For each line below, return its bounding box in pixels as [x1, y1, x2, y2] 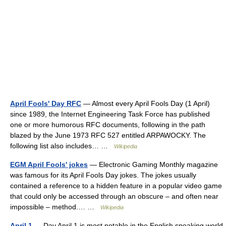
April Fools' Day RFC [10, 99, 81, 107]
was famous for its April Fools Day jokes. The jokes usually [10, 171, 196, 179]
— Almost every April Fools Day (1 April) [81, 99, 210, 107]
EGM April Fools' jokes [10, 160, 88, 168]
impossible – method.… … [10, 203, 100, 211]
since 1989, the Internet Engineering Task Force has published [10, 110, 210, 118]
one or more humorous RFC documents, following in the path [10, 121, 205, 129]
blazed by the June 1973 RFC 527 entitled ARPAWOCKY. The [10, 131, 206, 139]
